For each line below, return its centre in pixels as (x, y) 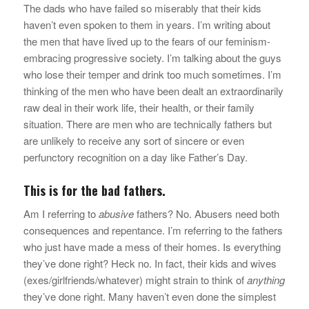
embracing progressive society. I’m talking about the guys (152, 57)
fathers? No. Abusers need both (206, 214)
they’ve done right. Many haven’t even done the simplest (149, 297)
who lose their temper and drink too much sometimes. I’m (152, 74)
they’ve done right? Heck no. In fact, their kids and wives (150, 263)
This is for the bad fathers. (94, 190)
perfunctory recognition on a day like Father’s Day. (135, 157)
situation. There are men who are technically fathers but (147, 123)
